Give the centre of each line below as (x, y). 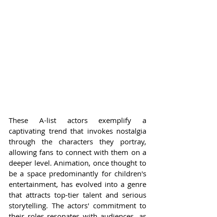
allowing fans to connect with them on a (77, 152)
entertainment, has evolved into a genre (77, 184)
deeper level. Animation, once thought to (77, 163)
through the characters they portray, (77, 142)
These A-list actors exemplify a (77, 120)
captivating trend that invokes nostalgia (77, 131)
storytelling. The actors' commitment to (77, 206)
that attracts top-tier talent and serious (77, 195)
